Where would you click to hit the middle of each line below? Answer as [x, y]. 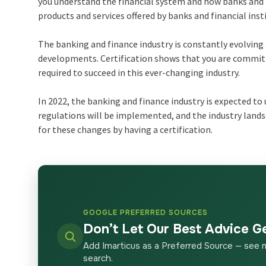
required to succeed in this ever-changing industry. [139, 73]
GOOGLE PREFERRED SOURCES [146, 213]
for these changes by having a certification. [126, 130]
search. [98, 259]
